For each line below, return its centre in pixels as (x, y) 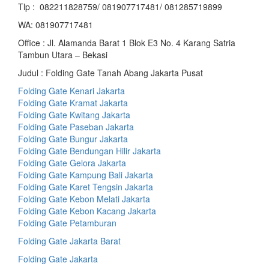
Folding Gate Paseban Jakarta (76, 127)
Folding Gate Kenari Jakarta (71, 91)
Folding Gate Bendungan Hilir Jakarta (89, 151)
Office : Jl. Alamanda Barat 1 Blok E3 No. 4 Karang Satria (127, 43)
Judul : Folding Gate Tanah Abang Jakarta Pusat (110, 73)
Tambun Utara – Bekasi (63, 55)
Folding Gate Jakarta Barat (69, 241)
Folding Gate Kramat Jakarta (73, 103)
